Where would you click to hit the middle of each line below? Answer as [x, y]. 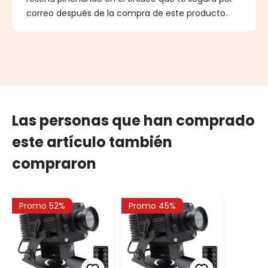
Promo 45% [152, 206]
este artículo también [92, 142]
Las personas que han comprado [133, 121]
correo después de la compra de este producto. [127, 13]
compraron [54, 164]
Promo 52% [42, 206]
